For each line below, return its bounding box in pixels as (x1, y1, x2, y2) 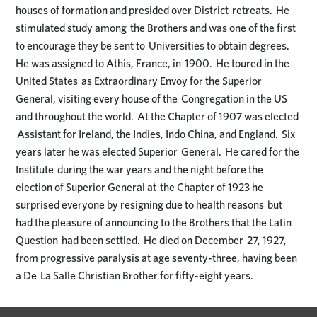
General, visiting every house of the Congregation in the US (16, 92, 288, 106)
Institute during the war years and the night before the (16, 163, 264, 177)
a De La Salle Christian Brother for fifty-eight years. (16, 269, 254, 283)
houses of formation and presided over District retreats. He (16, 4, 290, 18)
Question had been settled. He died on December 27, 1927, (16, 234, 287, 248)
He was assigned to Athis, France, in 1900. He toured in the (16, 57, 290, 71)
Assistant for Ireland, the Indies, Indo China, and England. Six (16, 127, 296, 142)
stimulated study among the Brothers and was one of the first (16, 21, 296, 35)
